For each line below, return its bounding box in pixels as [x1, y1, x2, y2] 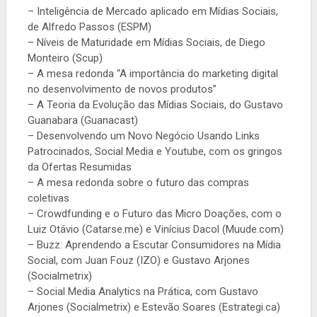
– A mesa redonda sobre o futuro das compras [27, 175, 249, 189]
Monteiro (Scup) [27, 51, 103, 64]
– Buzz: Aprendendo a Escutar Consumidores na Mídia [27, 238, 281, 251]
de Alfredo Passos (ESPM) [27, 20, 151, 33]
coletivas [27, 191, 69, 204]
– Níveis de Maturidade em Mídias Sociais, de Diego [27, 35, 265, 49]
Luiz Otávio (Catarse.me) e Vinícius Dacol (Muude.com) [27, 222, 284, 236]
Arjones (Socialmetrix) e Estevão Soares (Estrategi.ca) [27, 300, 280, 313]
